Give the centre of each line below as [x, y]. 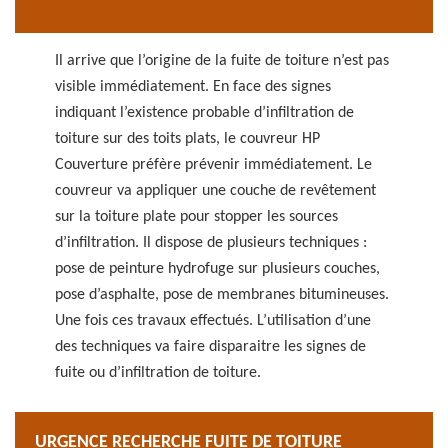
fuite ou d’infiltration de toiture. [158, 373]
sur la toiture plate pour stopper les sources [196, 217]
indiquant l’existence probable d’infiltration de [204, 113]
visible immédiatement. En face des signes [193, 87]
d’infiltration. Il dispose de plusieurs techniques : [211, 243]
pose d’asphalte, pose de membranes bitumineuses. [222, 295]
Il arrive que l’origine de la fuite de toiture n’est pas [222, 61]
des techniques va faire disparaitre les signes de [210, 347]
